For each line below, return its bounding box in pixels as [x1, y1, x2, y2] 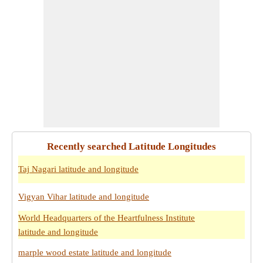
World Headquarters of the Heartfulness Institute [18, 213, 195, 222]
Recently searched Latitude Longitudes [47, 141, 216, 152]
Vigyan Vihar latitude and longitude [18, 192, 149, 201]
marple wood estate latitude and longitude [18, 248, 171, 257]
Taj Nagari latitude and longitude [18, 164, 139, 174]
